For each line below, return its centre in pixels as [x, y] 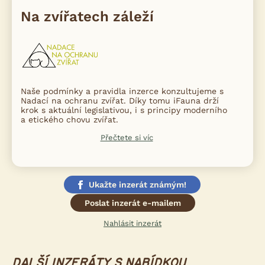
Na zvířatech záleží [87, 17]
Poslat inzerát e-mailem [133, 203]
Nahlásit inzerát [132, 223]
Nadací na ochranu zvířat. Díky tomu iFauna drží [120, 101]
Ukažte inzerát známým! [138, 185]
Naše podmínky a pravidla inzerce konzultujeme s [122, 91]
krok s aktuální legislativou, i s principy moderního [124, 110]
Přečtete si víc [127, 138]
